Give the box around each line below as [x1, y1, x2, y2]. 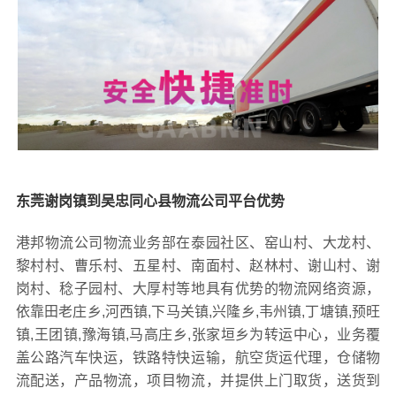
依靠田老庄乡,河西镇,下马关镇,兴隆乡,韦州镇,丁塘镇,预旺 [15, 304, 381, 320]
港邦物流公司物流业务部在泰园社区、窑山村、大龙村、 [15, 235, 381, 251]
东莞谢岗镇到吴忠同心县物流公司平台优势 [15, 194, 285, 209]
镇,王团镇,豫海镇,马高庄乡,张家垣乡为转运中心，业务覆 [15, 327, 381, 343]
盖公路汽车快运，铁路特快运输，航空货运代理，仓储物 [15, 350, 381, 366]
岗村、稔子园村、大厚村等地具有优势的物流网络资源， [15, 281, 381, 297]
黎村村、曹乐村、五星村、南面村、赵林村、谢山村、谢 [15, 258, 381, 274]
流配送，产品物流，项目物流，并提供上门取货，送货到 [15, 373, 381, 389]
